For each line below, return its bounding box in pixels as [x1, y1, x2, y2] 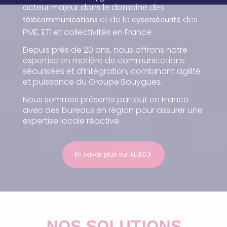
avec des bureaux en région [22, 104, 134, 117]
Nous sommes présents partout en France [22, 94, 188, 106]
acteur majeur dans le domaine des [22, 1, 164, 13]
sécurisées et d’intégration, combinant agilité [22, 65, 201, 77]
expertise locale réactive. [22, 115, 121, 127]
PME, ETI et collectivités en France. [22, 26, 155, 38]
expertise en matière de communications [22, 54, 185, 66]
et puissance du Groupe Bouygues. [22, 75, 162, 88]
